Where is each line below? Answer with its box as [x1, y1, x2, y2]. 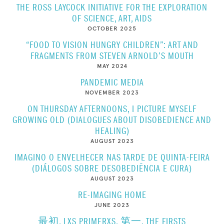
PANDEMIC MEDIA [80, 76, 144, 89]
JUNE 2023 [94, 201, 129, 208]
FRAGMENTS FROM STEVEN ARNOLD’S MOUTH [30, 50, 194, 62]
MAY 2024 [96, 62, 127, 69]
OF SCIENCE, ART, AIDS [72, 12, 152, 25]
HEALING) [94, 125, 129, 137]
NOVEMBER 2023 [85, 89, 139, 96]
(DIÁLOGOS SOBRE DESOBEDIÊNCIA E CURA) [32, 162, 192, 175]
